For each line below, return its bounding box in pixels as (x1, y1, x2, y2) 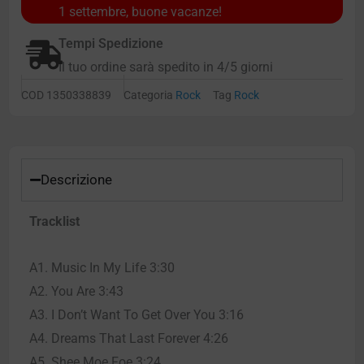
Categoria (123, 89, 173, 102)
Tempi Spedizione (58, 35, 163, 51)
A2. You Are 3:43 (29, 283, 123, 299)
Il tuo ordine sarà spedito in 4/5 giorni (58, 58, 273, 75)
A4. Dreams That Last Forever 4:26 (29, 330, 228, 346)
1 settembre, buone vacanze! (58, 3, 222, 19)
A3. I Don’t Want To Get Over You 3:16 (29, 306, 244, 323)
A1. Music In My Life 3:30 (29, 259, 175, 275)
